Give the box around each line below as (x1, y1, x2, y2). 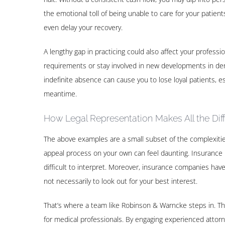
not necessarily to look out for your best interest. (44, 176, 197, 186)
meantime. (44, 88, 77, 98)
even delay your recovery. (44, 22, 123, 32)
